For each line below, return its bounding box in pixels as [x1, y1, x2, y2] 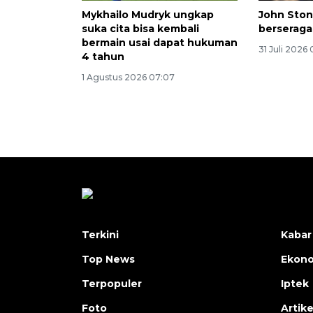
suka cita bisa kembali [82, 22, 199, 36]
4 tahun [82, 50, 124, 64]
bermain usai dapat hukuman [82, 36, 238, 50]
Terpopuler [82, 277, 142, 291]
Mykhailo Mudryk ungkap [82, 8, 214, 22]
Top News [82, 253, 135, 266]
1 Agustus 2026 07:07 [82, 72, 175, 83]
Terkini [82, 228, 119, 242]
